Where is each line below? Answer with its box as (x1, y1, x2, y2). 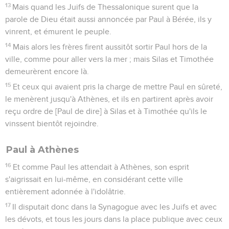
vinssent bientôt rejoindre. (5, 119, 99, 128)
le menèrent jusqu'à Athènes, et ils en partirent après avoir (5, 95, 213, 103)
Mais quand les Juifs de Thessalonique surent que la (12, 3, 199, 11)
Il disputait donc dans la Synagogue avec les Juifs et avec (12, 202, 217, 211)
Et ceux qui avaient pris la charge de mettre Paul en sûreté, (13, 82, 223, 91)
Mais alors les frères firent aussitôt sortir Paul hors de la (13, 42, 208, 51)
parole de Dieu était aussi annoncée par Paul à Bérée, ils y (5, 15, 212, 24)
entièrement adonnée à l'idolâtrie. (5, 187, 126, 196)
